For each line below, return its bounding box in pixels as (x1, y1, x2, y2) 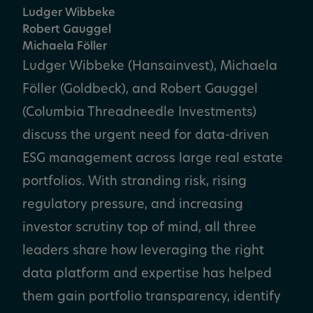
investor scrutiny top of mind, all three (22, 221, 256, 235)
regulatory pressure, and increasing (22, 198, 243, 212)
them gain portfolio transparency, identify (22, 291, 281, 304)
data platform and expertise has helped (22, 268, 272, 281)
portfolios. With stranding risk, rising (22, 175, 247, 189)
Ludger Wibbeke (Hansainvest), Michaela (22, 60, 277, 73)
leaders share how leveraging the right (22, 245, 264, 258)
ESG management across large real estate (22, 152, 283, 166)
